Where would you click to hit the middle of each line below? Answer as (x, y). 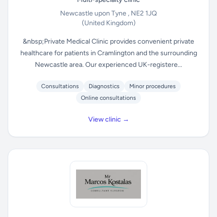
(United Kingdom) (108, 23)
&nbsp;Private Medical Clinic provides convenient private (108, 41)
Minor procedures (153, 86)
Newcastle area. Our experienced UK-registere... (108, 65)
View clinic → (108, 119)
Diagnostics (104, 86)
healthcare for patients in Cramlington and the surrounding (108, 53)
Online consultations (108, 98)
